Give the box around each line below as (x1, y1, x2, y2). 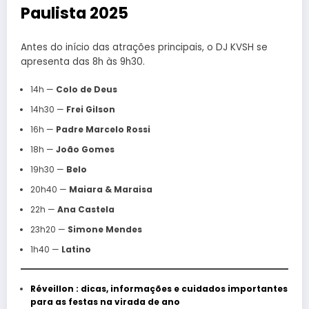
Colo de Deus (55, 83, 117, 95)
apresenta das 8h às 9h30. (21, 55, 145, 69)
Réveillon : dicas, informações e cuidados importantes (30, 282, 288, 295)
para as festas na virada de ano (30, 295, 180, 308)
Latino (61, 243, 91, 255)
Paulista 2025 (21, 1, 128, 24)
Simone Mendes (67, 223, 142, 235)
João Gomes (55, 143, 114, 155)
